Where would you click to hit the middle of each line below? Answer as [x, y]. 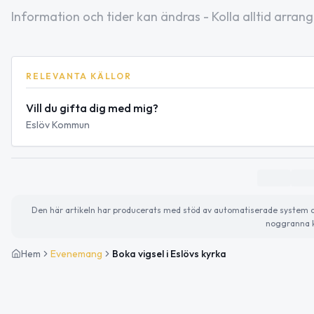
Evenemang [76, 253]
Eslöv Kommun [58, 124]
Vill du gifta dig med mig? [92, 108]
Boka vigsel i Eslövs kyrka [169, 253]
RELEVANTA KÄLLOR [79, 76]
